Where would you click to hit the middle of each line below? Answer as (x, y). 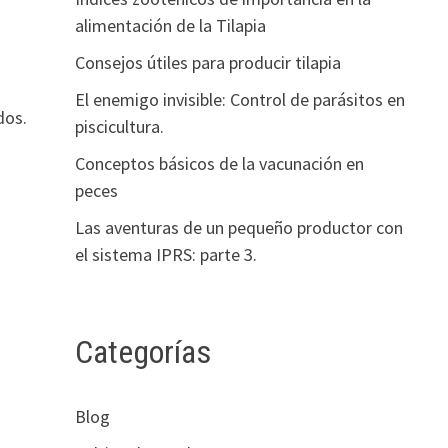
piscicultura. (119, 127)
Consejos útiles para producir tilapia (207, 63)
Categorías (142, 352)
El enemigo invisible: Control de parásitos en (239, 100)
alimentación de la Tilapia (170, 26)
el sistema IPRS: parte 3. (165, 255)
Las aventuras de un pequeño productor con (238, 228)
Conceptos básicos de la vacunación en (219, 164)
